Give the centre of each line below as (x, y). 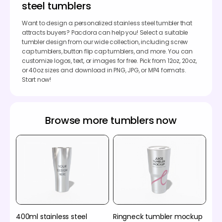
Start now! (37, 79)
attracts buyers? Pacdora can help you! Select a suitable (105, 32)
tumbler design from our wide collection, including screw (105, 42)
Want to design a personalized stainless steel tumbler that (107, 23)
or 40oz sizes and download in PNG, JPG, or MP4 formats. (104, 70)
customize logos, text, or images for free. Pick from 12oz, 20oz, (109, 60)
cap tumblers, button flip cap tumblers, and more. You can (108, 51)
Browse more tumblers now (111, 120)
